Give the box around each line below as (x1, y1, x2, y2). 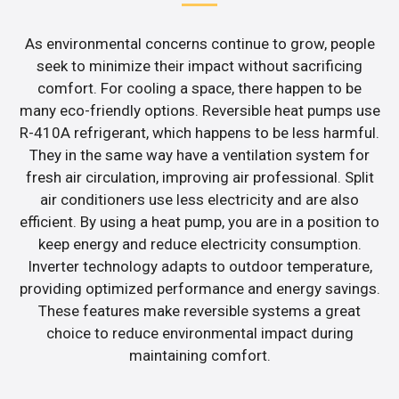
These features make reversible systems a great (38, 301, 361, 320)
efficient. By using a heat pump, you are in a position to (20, 212, 379, 231)
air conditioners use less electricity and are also (40, 190, 359, 208)
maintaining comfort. (128, 346, 271, 364)
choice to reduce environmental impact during (45, 323, 354, 342)
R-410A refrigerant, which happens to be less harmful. (20, 123, 379, 142)
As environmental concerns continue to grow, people (24, 34, 375, 53)
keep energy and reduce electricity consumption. (37, 234, 362, 253)
